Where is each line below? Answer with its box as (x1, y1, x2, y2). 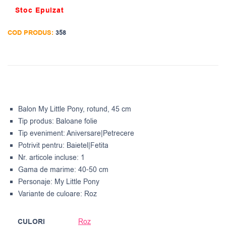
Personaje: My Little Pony (18, 177, 99, 187)
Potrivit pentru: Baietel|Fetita (18, 141, 108, 151)
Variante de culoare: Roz (18, 189, 97, 199)
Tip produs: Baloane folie (18, 117, 97, 127)
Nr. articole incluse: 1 (18, 153, 85, 163)
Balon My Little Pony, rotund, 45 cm (18, 104, 131, 115)
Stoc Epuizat (15, 6, 65, 16)
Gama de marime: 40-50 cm (18, 165, 108, 175)
